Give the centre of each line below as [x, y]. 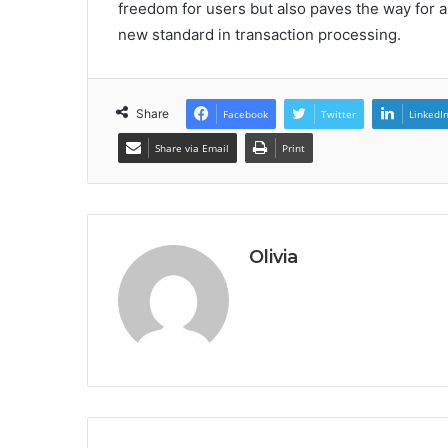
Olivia [273, 256]
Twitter [338, 113]
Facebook [245, 113]
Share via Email [192, 147]
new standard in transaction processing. [259, 34]
